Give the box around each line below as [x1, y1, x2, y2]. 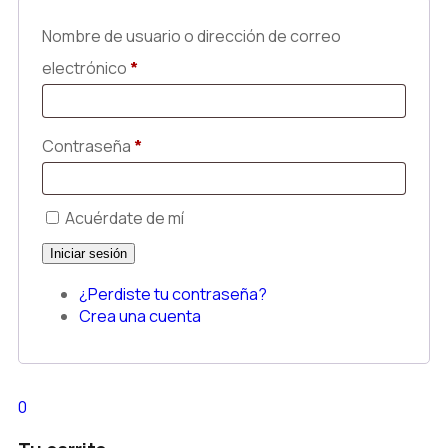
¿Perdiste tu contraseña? [79, 283, 267, 306]
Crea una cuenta [79, 305, 201, 328]
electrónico [42, 57, 130, 80]
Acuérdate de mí [62, 207, 184, 230]
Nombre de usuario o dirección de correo [42, 25, 341, 48]
